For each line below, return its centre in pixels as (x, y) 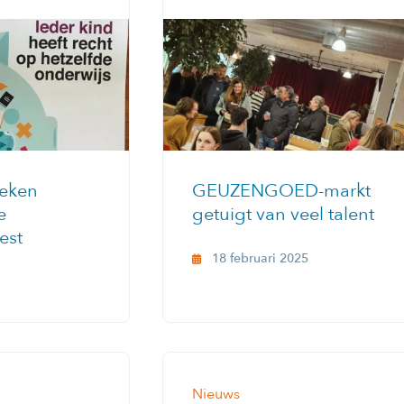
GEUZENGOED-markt (281, 191)
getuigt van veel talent (283, 215)
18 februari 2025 (260, 259)
